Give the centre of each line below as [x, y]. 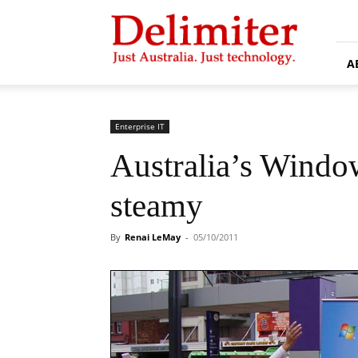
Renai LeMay [153, 237]
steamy [157, 205]
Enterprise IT [140, 126]
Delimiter [132, 12]
